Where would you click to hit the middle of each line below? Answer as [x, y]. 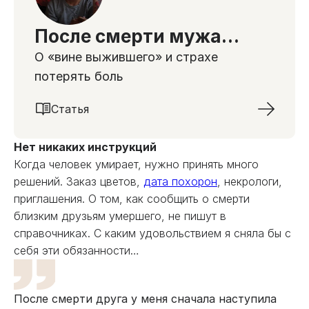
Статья [70, 109]
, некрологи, [250, 181]
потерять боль [79, 76]
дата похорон [180, 181]
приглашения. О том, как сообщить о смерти [132, 199]
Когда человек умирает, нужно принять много [136, 164]
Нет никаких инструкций [85, 147]
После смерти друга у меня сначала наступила [145, 299]
